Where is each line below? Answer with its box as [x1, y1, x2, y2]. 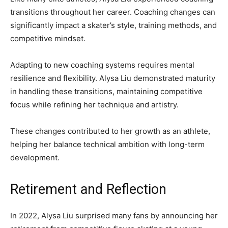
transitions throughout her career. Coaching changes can [10, 7, 215, 17]
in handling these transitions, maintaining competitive [10, 87, 203, 97]
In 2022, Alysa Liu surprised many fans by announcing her [10, 211, 218, 221]
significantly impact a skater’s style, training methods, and [10, 20, 217, 31]
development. [10, 153, 60, 163]
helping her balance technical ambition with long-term [10, 139, 205, 150]
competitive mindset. [10, 34, 85, 44]
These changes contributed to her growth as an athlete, [10, 126, 210, 136]
